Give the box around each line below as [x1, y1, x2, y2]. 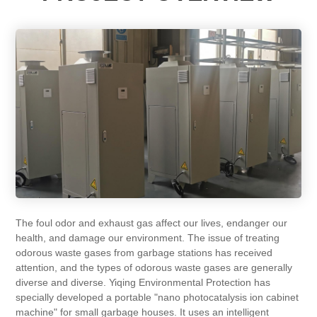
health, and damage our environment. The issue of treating [16, 232, 280, 244]
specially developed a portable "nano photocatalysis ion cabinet [16, 292, 299, 304]
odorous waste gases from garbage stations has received [16, 247, 273, 259]
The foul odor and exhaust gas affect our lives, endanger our [16, 217, 288, 229]
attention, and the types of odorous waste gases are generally [16, 262, 293, 274]
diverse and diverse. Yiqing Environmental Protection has [16, 277, 271, 289]
